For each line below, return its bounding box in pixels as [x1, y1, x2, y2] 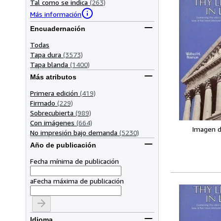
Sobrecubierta [30, 108, 74, 117]
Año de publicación [30, 141, 96, 149]
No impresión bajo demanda [30, 128, 117, 137]
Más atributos [30, 73, 76, 81]
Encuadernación [30, 25, 85, 33]
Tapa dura [30, 50, 61, 59]
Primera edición [30, 88, 78, 97]
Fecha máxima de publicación [34, 176, 124, 185]
